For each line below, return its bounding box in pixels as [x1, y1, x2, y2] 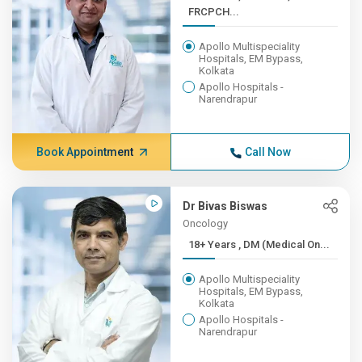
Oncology [183, 217, 229, 229]
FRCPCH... [188, 6, 240, 18]
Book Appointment [36, 145, 133, 158]
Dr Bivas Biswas [183, 200, 268, 213]
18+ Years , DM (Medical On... [238, 238, 330, 250]
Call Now [244, 145, 291, 158]
